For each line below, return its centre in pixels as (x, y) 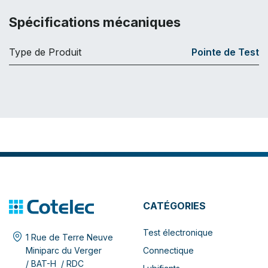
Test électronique (178, 232)
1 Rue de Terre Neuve (69, 237)
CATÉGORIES (174, 205)
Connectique (168, 250)
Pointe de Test (225, 52)
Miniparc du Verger (64, 250)
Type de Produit (45, 52)
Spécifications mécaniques (95, 22)
